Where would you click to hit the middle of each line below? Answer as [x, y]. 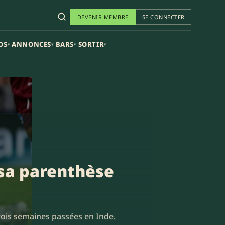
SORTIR [91, 44]
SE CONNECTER [163, 17]
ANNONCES [32, 44]
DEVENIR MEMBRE [103, 17]
